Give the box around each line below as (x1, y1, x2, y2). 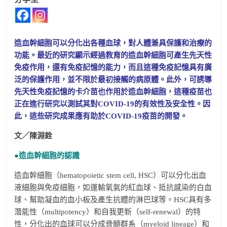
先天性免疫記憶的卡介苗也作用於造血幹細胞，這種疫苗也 (14, 88, 212, 96)
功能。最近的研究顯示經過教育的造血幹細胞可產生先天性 (14, 51, 212, 59)
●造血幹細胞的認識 (14, 152, 80, 160)
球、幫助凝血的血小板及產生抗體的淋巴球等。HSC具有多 (14, 196, 212, 204)
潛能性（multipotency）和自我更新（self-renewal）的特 (14, 208, 201, 216)
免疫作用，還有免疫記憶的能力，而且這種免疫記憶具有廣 (14, 63, 212, 71)
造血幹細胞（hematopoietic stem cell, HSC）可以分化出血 (14, 171, 207, 179)
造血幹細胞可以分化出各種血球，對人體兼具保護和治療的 (14, 39, 212, 47)
